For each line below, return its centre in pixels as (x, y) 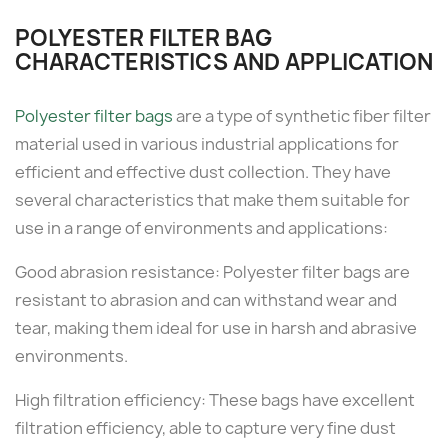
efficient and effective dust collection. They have (203, 171)
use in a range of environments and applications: (201, 227)
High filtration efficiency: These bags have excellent (215, 399)
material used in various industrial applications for (207, 143)
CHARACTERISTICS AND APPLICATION (224, 61)
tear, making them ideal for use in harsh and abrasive (216, 327)
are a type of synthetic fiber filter (302, 115)
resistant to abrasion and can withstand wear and (206, 299)
